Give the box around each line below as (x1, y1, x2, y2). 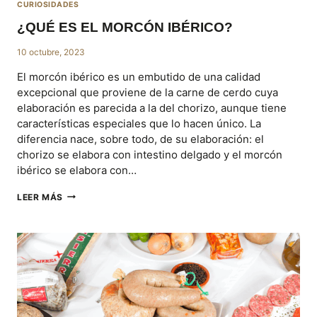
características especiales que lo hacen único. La (17, 116, 261, 130)
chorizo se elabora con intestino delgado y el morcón (17, 147, 282, 161)
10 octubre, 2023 (17, 46, 85, 57)
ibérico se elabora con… (17, 163, 137, 177)
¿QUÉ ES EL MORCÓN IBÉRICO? (17, 19, 233, 35)
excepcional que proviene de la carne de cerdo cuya (17, 85, 278, 99)
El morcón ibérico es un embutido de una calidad (17, 69, 260, 83)
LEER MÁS (17, 191, 63, 202)
